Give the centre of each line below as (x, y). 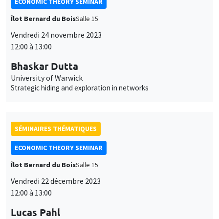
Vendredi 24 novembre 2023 (56, 34)
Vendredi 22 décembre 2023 (56, 181)
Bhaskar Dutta (44, 66)
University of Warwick (47, 77)
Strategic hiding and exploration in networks (80, 88)
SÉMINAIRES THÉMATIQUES (56, 128)
